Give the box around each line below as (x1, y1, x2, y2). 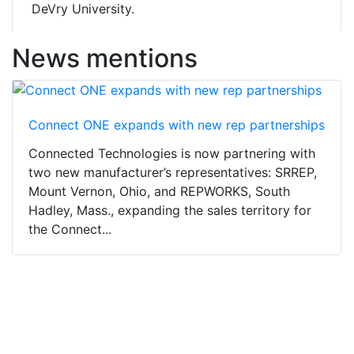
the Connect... (28, 221, 111, 238)
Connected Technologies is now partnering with (28, 145, 315, 162)
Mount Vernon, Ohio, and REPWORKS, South (28, 183, 290, 200)
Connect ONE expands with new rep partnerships (28, 117, 325, 134)
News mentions (12, 43, 198, 74)
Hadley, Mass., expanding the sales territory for (28, 202, 311, 219)
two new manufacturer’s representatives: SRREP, (28, 164, 317, 181)
